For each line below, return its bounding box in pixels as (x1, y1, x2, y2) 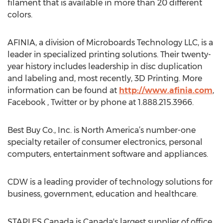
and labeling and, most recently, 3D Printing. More (7, 74, 202, 83)
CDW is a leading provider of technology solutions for (7, 177, 213, 187)
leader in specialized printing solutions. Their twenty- (7, 50, 211, 59)
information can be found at (7, 86, 119, 95)
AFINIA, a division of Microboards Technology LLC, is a (7, 38, 213, 47)
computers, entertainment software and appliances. (7, 149, 208, 159)
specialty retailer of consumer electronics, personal (7, 137, 203, 147)
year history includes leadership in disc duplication (7, 62, 203, 71)
